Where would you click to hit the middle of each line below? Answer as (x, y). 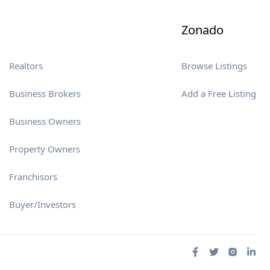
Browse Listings (214, 66)
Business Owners (45, 121)
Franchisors (33, 177)
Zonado (202, 30)
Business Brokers (45, 93)
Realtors (26, 66)
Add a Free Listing (219, 93)
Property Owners (45, 149)
